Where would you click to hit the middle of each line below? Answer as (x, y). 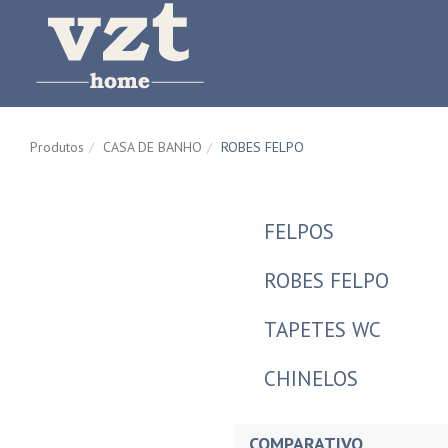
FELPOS (299, 231)
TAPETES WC (322, 329)
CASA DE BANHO (152, 147)
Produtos (57, 147)
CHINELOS (311, 378)
